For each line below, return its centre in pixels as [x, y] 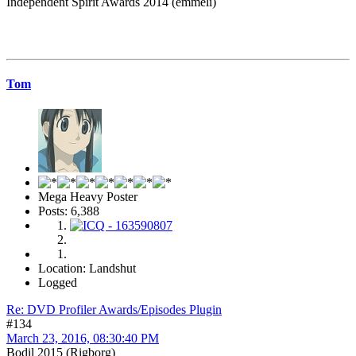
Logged [58, 282]
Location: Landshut [87, 268]
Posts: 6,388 [69, 211]
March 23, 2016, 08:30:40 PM [83, 338]
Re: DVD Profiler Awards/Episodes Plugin [114, 309]
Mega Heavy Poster [88, 196]
